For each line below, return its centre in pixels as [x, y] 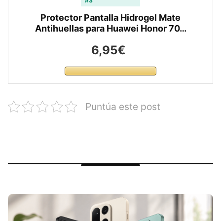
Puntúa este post [123, 107]
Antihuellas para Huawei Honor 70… [110, 29]
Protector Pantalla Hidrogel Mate [110, 18]
